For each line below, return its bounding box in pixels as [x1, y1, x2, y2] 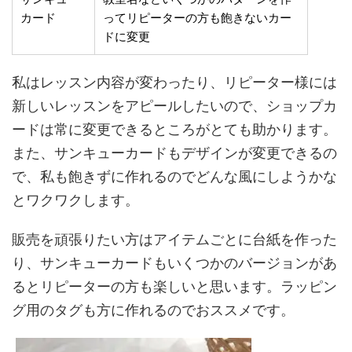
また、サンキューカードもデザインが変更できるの [12, 145, 337, 161]
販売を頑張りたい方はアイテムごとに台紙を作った [12, 231, 337, 247]
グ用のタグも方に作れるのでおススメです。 [12, 302, 295, 318]
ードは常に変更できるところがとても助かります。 [12, 121, 337, 137]
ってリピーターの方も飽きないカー [103, 10, 291, 25]
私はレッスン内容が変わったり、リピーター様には [12, 74, 337, 90]
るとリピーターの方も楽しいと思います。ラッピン [12, 278, 337, 295]
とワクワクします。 [12, 192, 139, 208]
